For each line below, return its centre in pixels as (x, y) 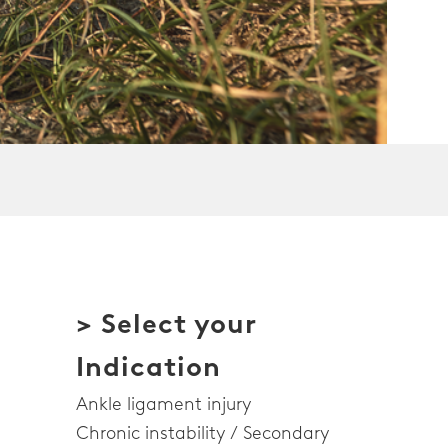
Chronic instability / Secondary (202, 433)
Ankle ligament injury (163, 404)
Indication (148, 366)
